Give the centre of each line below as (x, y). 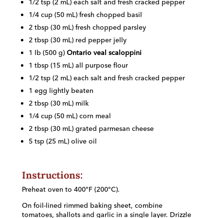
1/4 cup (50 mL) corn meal (70, 116)
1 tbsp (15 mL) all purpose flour (78, 65)
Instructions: (52, 175)
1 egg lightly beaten (61, 91)
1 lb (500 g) (47, 53)
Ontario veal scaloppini (104, 53)
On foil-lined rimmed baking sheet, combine (92, 205)
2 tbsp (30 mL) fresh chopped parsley (87, 27)
